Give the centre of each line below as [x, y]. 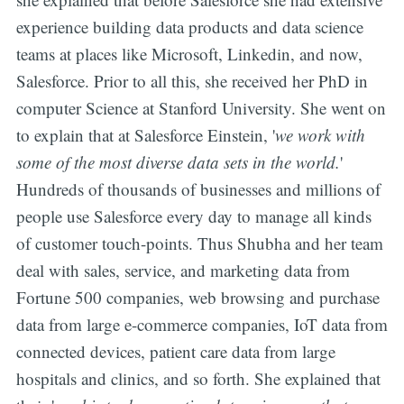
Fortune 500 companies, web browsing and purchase [197, 297]
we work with [320, 134]
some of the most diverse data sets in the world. [178, 161]
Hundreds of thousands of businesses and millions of [198, 188]
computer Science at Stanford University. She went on [201, 107]
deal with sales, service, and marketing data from [183, 270]
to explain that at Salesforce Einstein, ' [145, 134]
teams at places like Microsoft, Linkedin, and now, [189, 53]
